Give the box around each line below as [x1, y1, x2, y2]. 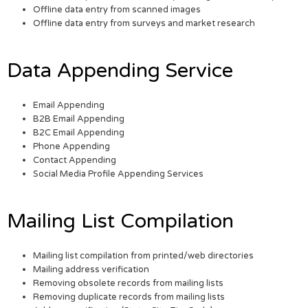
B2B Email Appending [33, 113, 125, 125]
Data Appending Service [7, 58, 233, 83]
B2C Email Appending [33, 127, 125, 139]
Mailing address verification [33, 264, 150, 276]
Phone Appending [33, 141, 111, 153]
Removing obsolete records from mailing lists [33, 278, 224, 289]
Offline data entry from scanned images [33, 4, 201, 16]
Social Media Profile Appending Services [33, 168, 204, 180]
